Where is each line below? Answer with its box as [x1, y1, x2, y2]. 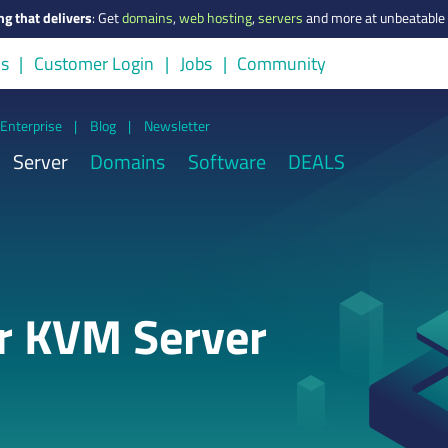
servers [258, 7, 303, 30]
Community [237, 50, 327, 78]
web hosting [179, 7, 252, 30]
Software [187, 146, 266, 178]
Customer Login [34, 50, 155, 78]
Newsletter [143, 114, 210, 136]
